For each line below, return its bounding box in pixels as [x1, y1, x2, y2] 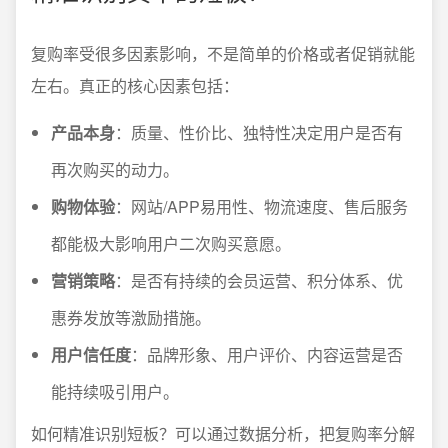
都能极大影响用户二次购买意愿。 [51, 232, 291, 255]
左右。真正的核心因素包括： [31, 74, 239, 97]
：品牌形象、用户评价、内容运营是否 [131, 343, 403, 366]
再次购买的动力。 [51, 158, 179, 181]
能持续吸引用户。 [51, 380, 179, 403]
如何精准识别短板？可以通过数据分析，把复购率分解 [31, 422, 415, 445]
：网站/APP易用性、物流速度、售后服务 [115, 195, 408, 218]
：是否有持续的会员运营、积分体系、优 [115, 269, 403, 292]
